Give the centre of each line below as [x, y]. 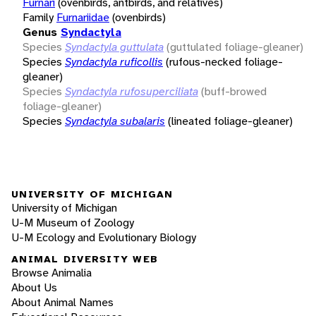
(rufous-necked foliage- [224, 61]
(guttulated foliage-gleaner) [235, 47]
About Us [34, 288]
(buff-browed [234, 91]
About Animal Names [62, 303]
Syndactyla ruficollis [114, 61]
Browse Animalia [51, 273]
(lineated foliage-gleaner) [230, 121]
